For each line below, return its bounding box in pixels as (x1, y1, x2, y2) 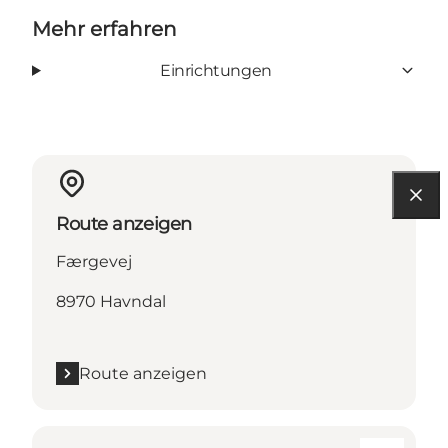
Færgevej (56, 251, 132, 271)
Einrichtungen (160, 60, 272, 80)
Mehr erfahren (32, 16, 177, 41)
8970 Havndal (56, 291, 166, 311)
